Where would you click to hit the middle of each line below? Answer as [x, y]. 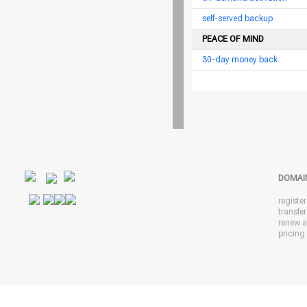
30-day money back [240, 60]
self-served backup [237, 19]
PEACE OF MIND [233, 39]
